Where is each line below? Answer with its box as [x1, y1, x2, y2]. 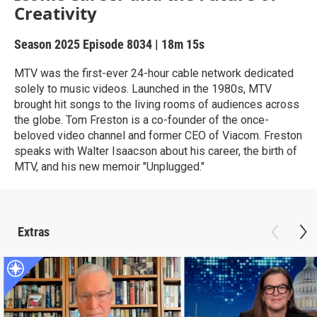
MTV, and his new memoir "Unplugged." [14, 160, 204, 173]
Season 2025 [14, 37, 83, 52]
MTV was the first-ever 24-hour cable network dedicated [14, 67, 294, 80]
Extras [18, 224, 50, 239]
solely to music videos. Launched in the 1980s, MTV [14, 82, 272, 96]
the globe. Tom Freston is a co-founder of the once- [14, 113, 269, 127]
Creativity [14, 1, 97, 25]
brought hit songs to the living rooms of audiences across [14, 98, 299, 111]
